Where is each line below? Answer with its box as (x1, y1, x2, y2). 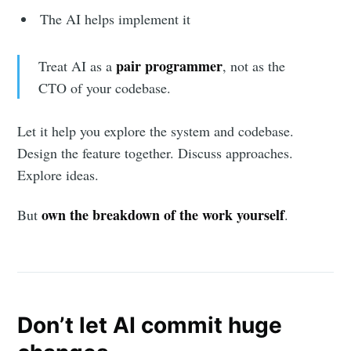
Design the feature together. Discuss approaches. (17, 143, 294, 163)
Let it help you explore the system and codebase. (17, 121, 295, 141)
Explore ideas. (17, 165, 100, 185)
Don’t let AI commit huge (17, 312, 283, 339)
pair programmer (115, 56, 223, 77)
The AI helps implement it (40, 9, 191, 29)
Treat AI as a (38, 56, 116, 76)
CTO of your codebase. (38, 78, 171, 98)
